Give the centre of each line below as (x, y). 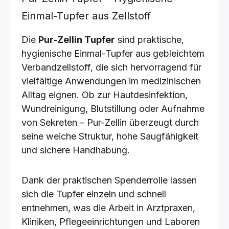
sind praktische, (150, 40)
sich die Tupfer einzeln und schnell (94, 194)
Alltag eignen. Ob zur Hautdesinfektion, (105, 95)
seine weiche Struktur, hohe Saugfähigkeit (110, 136)
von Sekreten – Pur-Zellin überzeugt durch (110, 122)
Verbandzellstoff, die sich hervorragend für (111, 67)
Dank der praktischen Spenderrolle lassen (109, 180)
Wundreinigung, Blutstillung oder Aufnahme (113, 109)
